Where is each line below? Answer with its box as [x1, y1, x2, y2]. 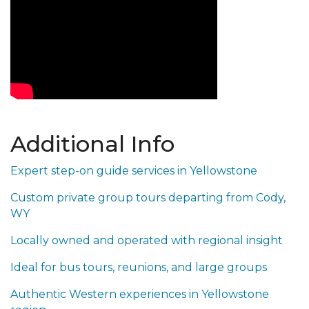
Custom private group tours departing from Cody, [10, 191, 286, 204]
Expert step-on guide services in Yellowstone [10, 164, 257, 177]
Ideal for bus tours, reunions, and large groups [10, 261, 267, 274]
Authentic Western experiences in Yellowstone [10, 288, 269, 301]
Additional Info [10, 130, 175, 157]
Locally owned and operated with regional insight [10, 234, 283, 247]
